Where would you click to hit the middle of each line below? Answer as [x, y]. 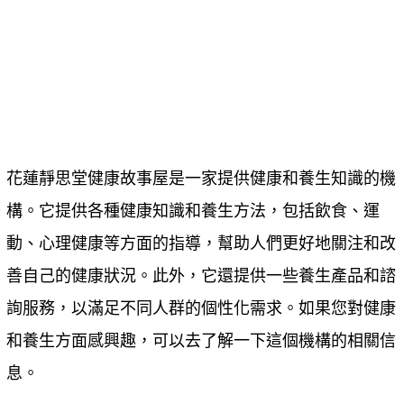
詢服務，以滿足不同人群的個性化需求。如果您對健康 [201, 308]
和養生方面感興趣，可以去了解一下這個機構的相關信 [201, 341]
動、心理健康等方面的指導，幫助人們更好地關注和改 [201, 243]
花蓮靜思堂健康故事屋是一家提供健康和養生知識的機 [201, 179]
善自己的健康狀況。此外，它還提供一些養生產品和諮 [201, 276]
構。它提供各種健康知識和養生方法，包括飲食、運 [193, 211]
